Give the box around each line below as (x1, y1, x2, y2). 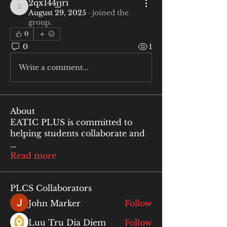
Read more (10, 150, 56, 161)
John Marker (28, 198, 81, 208)
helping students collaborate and (10, 128, 145, 138)
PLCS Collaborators (10, 183, 92, 193)
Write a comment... (19, 62, 89, 72)
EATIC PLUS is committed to (10, 117, 132, 127)
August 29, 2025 (28, 8, 86, 17)
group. (28, 18, 52, 27)
